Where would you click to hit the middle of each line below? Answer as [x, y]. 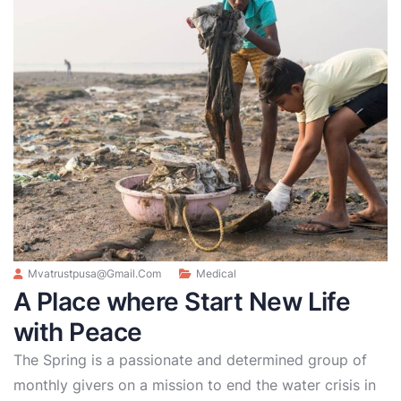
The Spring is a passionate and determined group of [190, 359]
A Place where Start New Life [182, 301]
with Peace [78, 332]
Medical [216, 273]
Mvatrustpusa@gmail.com [94, 273]
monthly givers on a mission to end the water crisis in [195, 384]
